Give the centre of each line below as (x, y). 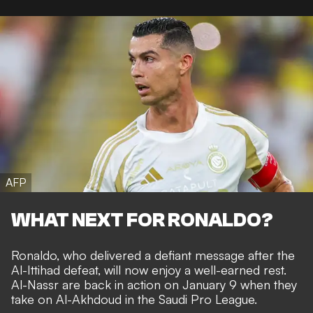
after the (270, 255)
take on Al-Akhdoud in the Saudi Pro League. (134, 299)
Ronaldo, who (51, 255)
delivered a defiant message (167, 255)
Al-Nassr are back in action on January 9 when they (154, 284)
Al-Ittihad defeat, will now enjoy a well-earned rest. (149, 269)
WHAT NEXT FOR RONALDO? (142, 220)
